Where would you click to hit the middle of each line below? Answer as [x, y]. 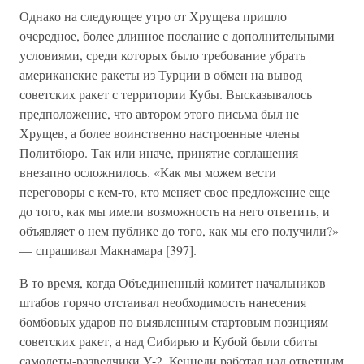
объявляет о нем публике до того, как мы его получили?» [179, 230]
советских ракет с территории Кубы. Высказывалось [166, 94]
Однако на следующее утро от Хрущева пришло [153, 16]
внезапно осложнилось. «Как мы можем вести [148, 172]
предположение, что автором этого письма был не [159, 113]
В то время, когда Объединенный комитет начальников [173, 282]
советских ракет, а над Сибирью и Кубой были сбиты [169, 341]
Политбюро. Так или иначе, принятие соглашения [159, 152]
